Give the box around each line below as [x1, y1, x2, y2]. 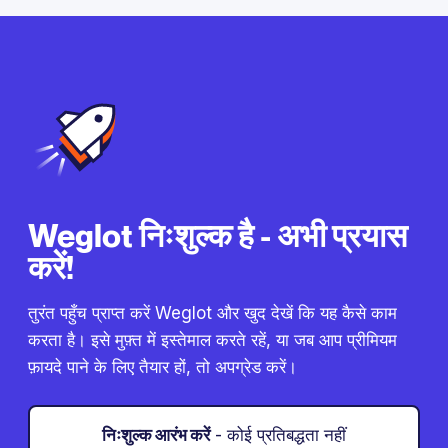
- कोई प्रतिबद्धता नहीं [210, 425, 346, 445]
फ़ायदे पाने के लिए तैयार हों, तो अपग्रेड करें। [28, 357, 297, 377]
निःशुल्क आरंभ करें [102, 425, 210, 445]
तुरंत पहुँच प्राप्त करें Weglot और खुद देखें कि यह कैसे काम [28, 303, 397, 323]
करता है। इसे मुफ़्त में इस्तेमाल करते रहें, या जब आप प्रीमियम [28, 330, 397, 350]
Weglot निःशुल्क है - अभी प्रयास [28, 216, 407, 255]
